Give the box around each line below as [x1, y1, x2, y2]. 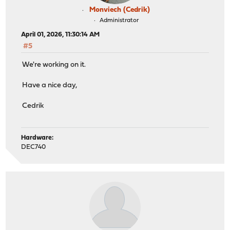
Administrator [99, 17, 139, 24]
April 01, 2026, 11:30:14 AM [21, 31, 100, 38]
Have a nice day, [22, 82, 78, 90]
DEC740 [21, 144, 46, 151]
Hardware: [21, 135, 54, 142]
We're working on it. [22, 61, 86, 69]
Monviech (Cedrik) [89, 6, 150, 14]
